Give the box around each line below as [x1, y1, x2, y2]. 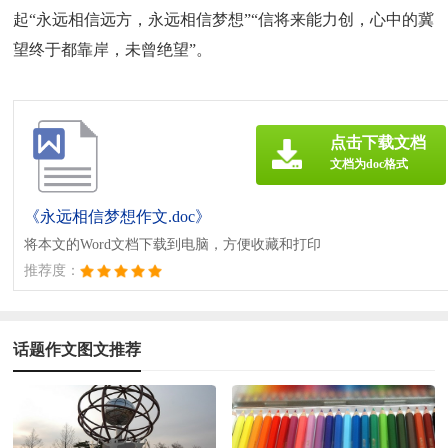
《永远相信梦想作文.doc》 [24, 208, 212, 226]
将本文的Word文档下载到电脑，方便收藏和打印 [24, 237, 322, 253]
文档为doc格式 [329, 157, 408, 172]
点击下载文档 [329, 134, 426, 152]
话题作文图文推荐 [13, 341, 142, 359]
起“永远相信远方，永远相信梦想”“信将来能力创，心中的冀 [13, 11, 435, 29]
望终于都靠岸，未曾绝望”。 [13, 41, 213, 59]
